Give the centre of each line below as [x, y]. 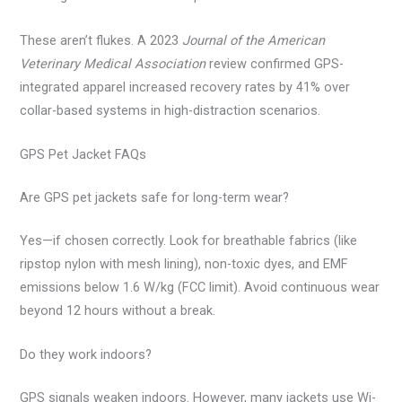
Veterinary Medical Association [113, 63]
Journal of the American [254, 40]
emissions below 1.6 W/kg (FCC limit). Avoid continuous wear [200, 287]
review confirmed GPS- [275, 63]
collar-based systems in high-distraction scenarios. [170, 110]
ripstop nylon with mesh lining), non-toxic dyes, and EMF [184, 263]
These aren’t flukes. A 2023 [101, 40]
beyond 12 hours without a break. [118, 310]
